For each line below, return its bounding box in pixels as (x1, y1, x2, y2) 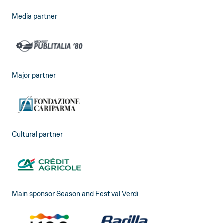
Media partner (12, 11, 57, 21)
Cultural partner (12, 129, 63, 139)
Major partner (12, 71, 56, 80)
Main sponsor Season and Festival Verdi (12, 189, 138, 198)
